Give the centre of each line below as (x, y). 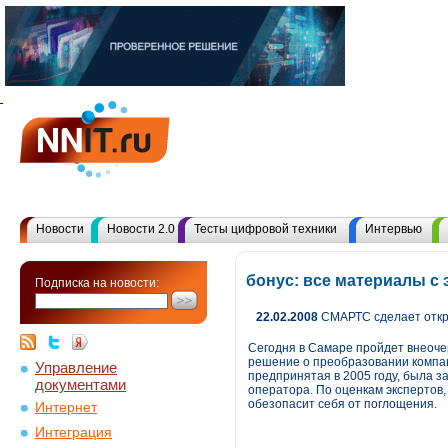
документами (80, 383)
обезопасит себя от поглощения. (342, 404)
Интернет (66, 407)
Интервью (393, 229)
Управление (76, 367)
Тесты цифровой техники (265, 229)
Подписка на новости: (97, 283)
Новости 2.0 (141, 229)
